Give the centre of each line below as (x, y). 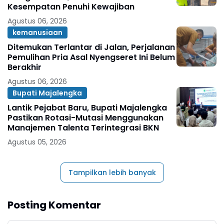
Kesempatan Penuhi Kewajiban (71, 7)
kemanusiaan (37, 32)
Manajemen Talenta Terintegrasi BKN (83, 128)
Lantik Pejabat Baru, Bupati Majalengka (87, 108)
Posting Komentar (54, 205)
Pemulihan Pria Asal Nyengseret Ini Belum (91, 57)
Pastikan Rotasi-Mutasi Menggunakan (85, 118)
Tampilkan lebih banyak (112, 172)
